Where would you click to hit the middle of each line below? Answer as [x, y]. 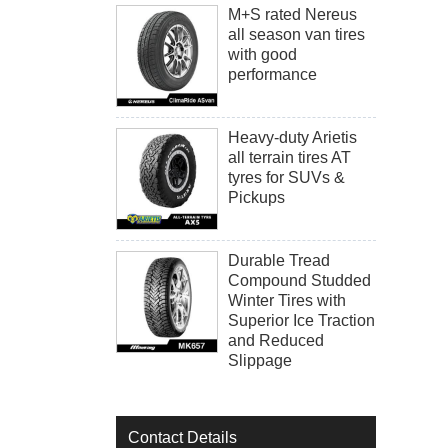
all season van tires [296, 34]
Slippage [260, 360]
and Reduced [276, 340]
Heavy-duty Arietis [292, 137]
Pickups [256, 197]
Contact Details [182, 437]
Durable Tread [279, 260]
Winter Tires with [287, 300]
